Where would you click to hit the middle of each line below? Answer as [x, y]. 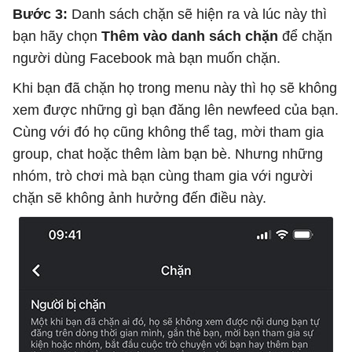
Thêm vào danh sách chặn [190, 36]
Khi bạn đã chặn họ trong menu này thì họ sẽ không [175, 88]
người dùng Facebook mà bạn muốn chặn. [147, 58]
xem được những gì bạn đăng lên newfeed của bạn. [176, 110]
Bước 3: [42, 14]
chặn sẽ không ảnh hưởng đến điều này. [139, 198]
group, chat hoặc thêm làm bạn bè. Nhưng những [168, 154]
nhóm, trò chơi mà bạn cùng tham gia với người [163, 176]
